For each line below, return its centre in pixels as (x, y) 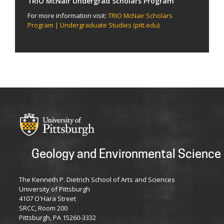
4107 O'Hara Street (47, 198)
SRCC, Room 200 (43, 208)
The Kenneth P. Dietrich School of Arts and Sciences (97, 179)
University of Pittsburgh (54, 189)
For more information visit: (68, 15)
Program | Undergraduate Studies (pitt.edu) (93, 25)
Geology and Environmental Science (126, 153)
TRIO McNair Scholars (140, 15)
